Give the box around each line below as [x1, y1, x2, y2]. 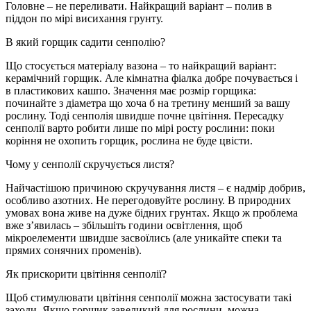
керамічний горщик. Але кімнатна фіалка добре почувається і [6, 72, 298, 84]
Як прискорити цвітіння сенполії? [6, 267, 167, 280]
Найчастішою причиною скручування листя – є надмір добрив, [6, 181, 305, 194]
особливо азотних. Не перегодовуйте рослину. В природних [6, 194, 291, 206]
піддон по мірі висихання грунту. [6, 12, 163, 24]
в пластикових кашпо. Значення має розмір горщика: [6, 84, 256, 96]
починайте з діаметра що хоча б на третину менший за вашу [6, 96, 290, 109]
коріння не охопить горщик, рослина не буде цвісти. [6, 134, 253, 146]
